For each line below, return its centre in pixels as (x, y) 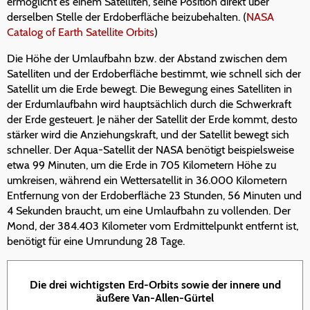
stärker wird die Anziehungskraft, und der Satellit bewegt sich (148, 135)
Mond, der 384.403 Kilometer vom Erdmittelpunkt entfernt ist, (153, 226)
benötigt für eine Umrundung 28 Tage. (96, 241)
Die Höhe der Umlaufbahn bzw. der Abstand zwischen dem (147, 59)
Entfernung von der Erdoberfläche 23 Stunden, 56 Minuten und (154, 196)
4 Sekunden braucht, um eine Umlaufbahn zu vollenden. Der (149, 211)
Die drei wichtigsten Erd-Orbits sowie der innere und (155, 285)
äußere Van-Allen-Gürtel (155, 298)
